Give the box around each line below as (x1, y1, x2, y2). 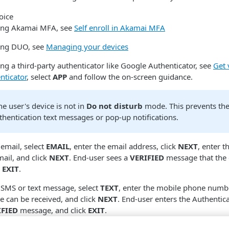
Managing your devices (46, 41, 128, 52)
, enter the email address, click (70, 141, 178, 151)
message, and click (18, 204, 88, 215)
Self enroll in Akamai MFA (74, 22, 165, 33)
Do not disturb (86, 100, 143, 111)
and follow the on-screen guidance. (67, 71, 193, 82)
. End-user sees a (69, 152, 130, 163)
